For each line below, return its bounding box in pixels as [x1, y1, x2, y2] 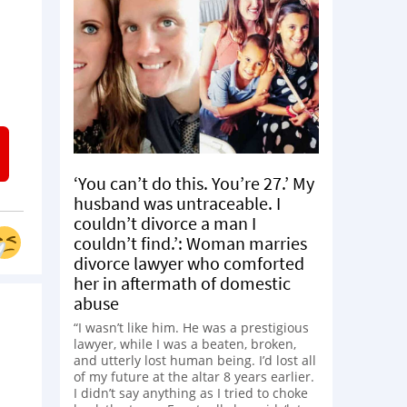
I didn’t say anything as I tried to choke [74, 383, 308, 402]
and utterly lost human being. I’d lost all [74, 351, 316, 369]
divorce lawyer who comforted [74, 251, 304, 274]
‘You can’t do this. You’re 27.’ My [74, 171, 314, 194]
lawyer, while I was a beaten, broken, [74, 334, 296, 352]
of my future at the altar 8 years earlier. [74, 367, 314, 385]
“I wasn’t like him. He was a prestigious [74, 318, 309, 336]
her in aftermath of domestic [74, 271, 291, 294]
